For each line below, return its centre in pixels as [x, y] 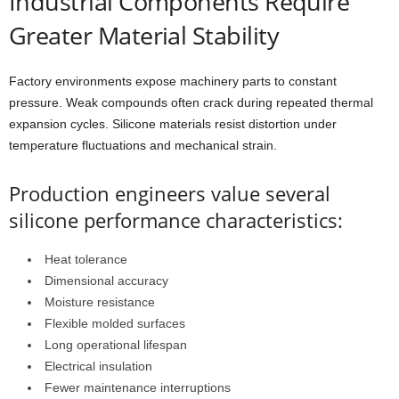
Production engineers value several [170, 193]
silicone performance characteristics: [176, 220]
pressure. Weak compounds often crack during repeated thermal [191, 102]
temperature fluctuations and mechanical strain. [143, 145]
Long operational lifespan [116, 344]
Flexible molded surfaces [115, 323]
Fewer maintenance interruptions [138, 387]
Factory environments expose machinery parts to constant [173, 81]
